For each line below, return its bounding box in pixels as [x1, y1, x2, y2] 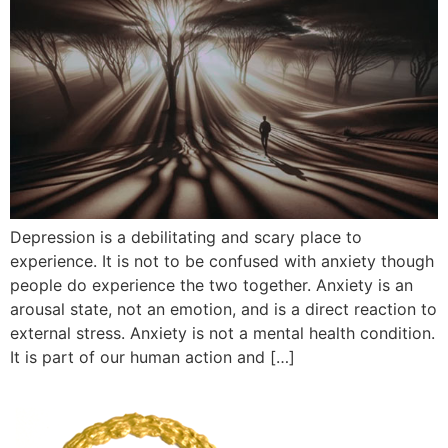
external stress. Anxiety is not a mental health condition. [10, 323, 435, 344]
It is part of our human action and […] [10, 347, 295, 368]
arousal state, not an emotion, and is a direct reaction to [10, 299, 437, 320]
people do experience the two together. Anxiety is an [10, 275, 413, 296]
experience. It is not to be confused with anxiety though [10, 251, 434, 272]
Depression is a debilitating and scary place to [10, 227, 362, 248]
